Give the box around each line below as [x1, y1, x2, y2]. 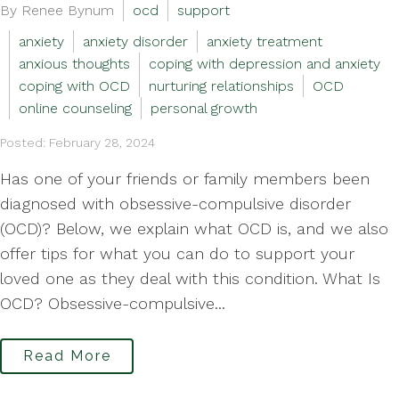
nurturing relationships [149, 77, 294, 94]
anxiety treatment [207, 33, 322, 50]
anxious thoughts [19, 55, 130, 72]
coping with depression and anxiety [149, 55, 380, 72]
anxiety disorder [83, 33, 188, 50]
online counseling [19, 100, 132, 117]
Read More [22, 347, 111, 364]
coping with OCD [19, 77, 130, 94]
